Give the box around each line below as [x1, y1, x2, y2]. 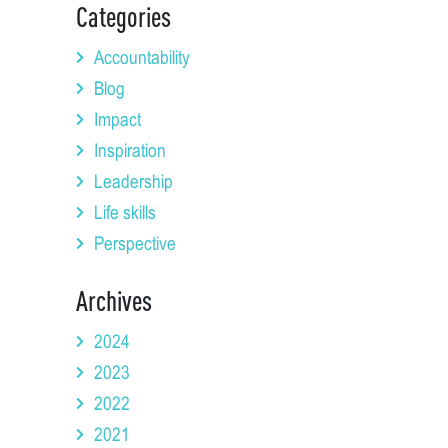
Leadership [94, 169, 173, 192]
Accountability [94, 45, 190, 68]
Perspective [94, 231, 176, 254]
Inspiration [94, 138, 166, 161]
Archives [76, 283, 152, 317]
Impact [94, 107, 141, 130]
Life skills [94, 200, 156, 223]
